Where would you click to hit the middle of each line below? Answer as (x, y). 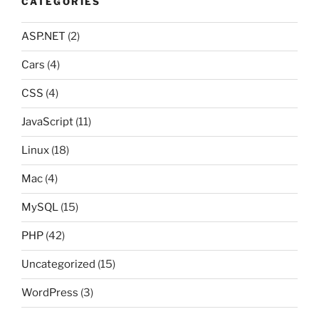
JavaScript (47, 122)
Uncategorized (58, 265)
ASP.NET (43, 37)
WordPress (50, 293)
